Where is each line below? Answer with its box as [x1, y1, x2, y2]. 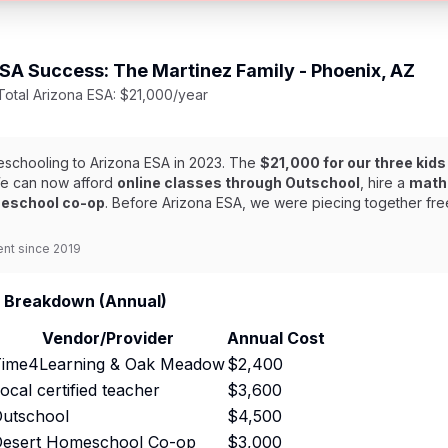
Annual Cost [227, 328, 325, 348]
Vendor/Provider [42, 328, 174, 348]
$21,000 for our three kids [260, 154, 446, 171]
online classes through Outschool [117, 174, 360, 191]
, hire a [360, 174, 409, 191]
